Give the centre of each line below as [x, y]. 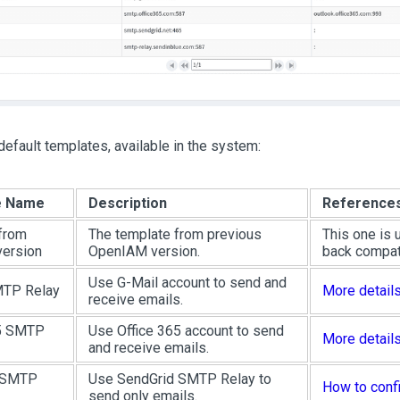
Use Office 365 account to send [186, 331]
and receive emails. [148, 348]
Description [127, 204]
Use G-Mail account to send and [187, 283]
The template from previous [175, 235]
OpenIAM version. [144, 252]
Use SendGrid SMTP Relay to [179, 379]
